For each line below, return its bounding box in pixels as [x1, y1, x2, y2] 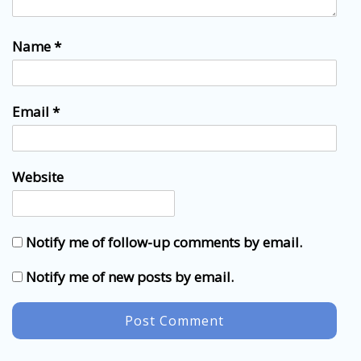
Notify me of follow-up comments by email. [26, 232, 302, 251]
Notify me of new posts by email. [26, 267, 234, 286]
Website [12, 167, 64, 186]
